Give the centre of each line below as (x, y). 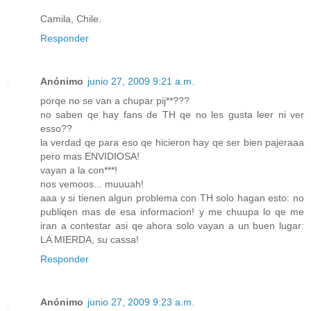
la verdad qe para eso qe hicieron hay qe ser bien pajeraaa (172, 143)
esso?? (56, 129)
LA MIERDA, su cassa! (90, 240)
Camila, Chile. (71, 19)
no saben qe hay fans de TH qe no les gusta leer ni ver (172, 115)
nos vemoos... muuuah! (92, 184)
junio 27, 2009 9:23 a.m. (141, 302)
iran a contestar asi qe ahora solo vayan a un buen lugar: (172, 226)
